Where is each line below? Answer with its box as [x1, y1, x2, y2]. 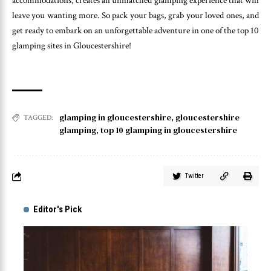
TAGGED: [24, 113, 53, 123]
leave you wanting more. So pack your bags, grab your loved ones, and [12, 10, 259, 22]
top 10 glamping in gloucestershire [100, 124, 237, 137]
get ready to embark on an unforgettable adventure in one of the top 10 [12, 25, 259, 37]
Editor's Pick [33, 204, 82, 215]
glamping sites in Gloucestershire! [12, 40, 131, 52]
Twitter [185, 172, 204, 180]
